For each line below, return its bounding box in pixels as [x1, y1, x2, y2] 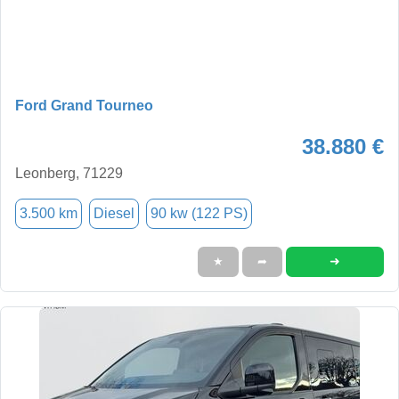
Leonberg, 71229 [15, 165, 123, 181]
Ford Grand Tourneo [15, 97, 153, 113]
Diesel [94, 205, 134, 221]
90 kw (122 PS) [151, 205, 248, 221]
